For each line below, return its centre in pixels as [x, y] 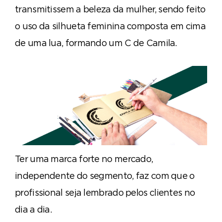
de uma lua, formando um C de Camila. [96, 43]
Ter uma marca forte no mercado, [84, 159]
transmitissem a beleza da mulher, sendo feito [110, 9]
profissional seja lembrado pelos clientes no [105, 192]
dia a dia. [33, 209]
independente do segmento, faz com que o [105, 175]
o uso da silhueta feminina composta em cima [110, 26]
